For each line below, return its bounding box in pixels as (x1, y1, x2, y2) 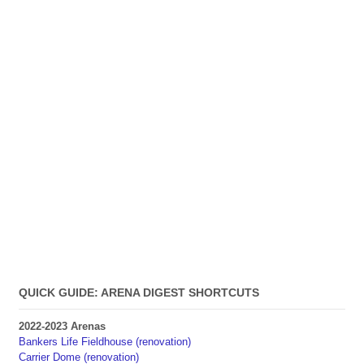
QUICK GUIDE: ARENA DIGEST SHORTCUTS (18, 286, 259, 300)
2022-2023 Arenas (18, 319, 106, 332)
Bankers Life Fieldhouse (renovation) (18, 335, 191, 348)
